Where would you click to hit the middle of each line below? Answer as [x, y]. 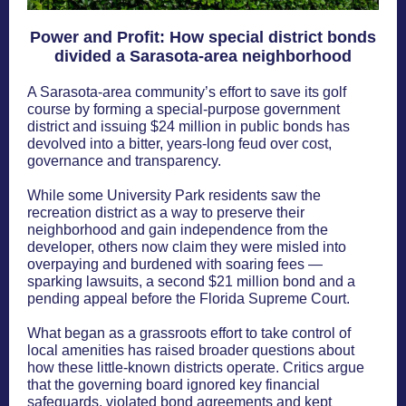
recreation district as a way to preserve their [166, 213]
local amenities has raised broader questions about [191, 350]
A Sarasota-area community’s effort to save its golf [187, 92]
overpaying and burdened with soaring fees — [175, 264]
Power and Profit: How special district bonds [203, 37]
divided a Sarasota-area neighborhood [203, 56]
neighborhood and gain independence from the [178, 230]
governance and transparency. [124, 161]
